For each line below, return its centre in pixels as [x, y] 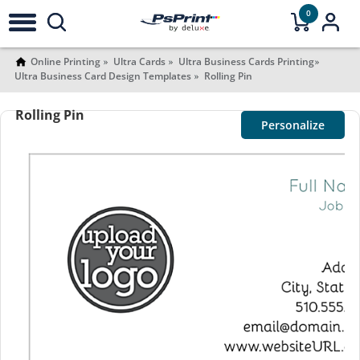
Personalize [293, 125]
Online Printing [65, 61]
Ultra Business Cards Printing [246, 61]
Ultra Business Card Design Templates [102, 76]
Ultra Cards [139, 61]
